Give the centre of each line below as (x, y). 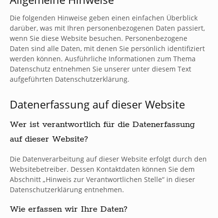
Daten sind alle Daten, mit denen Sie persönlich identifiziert (107, 48)
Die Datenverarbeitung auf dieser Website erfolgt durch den (108, 159)
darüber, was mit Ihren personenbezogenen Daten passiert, (107, 28)
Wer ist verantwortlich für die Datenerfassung (102, 125)
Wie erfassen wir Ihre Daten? (69, 209)
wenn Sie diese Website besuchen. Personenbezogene (99, 38)
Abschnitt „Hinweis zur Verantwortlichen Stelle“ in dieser (102, 179)
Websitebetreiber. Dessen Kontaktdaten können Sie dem (102, 169)
